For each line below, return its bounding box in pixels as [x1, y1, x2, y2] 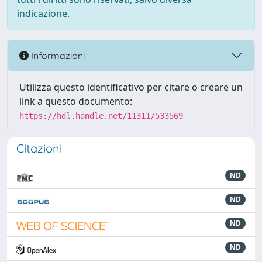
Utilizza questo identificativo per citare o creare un [19, 81, 243, 94]
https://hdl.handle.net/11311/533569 [19, 111, 183, 120]
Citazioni [16, 141, 62, 156]
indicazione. [17, 7, 70, 20]
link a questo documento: [19, 95, 132, 108]
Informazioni [29, 49, 85, 61]
